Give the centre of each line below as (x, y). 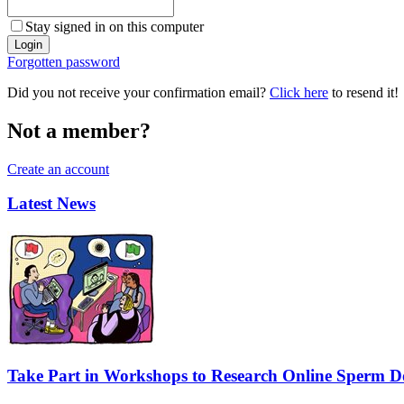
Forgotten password (64, 61)
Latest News (51, 204)
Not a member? (79, 130)
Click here (299, 92)
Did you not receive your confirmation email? (138, 92)
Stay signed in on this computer (115, 26)
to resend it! (363, 92)
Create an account (58, 169)
